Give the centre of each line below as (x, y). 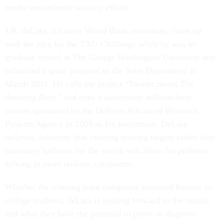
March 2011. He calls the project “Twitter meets (92, 84)
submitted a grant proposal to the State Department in (101, 71)
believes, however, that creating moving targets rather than (110, 137)
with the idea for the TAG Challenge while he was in (100, 44)
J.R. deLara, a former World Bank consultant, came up (103, 31)
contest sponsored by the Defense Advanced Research (101, 110)
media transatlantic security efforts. (68, 7)
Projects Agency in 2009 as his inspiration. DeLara (96, 124)
